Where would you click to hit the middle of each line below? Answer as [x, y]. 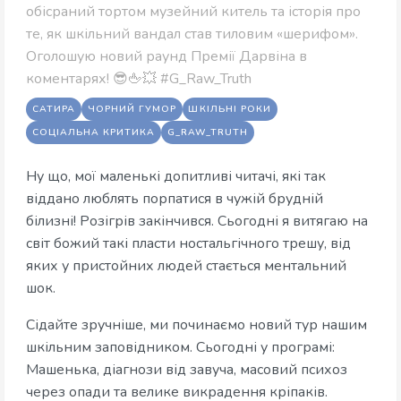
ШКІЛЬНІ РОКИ [230, 108]
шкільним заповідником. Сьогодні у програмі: [180, 347]
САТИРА [53, 108]
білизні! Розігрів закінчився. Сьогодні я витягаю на [197, 221]
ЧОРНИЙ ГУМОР [132, 108]
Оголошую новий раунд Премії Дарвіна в [166, 56]
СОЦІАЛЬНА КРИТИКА [94, 132]
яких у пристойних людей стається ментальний [186, 265]
